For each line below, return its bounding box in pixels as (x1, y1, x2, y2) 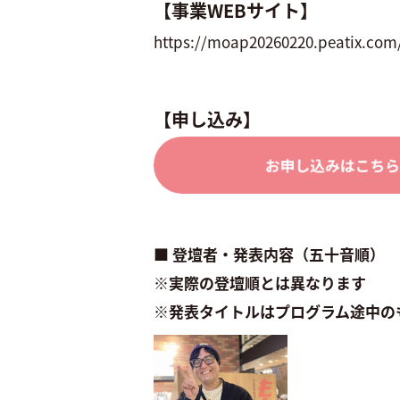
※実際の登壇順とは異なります (154, 271, 366, 294)
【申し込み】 (154, 105, 261, 132)
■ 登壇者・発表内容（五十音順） (154, 242, 385, 265)
